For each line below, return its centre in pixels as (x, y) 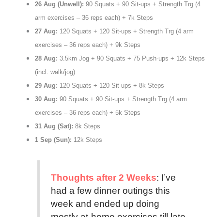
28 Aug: (47, 59)
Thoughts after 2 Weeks (103, 178)
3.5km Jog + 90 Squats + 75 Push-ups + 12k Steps (132, 59)
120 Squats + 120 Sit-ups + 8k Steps (112, 86)
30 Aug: (47, 99)
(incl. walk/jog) (55, 72)
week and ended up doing (105, 204)
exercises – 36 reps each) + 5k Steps (87, 113)
